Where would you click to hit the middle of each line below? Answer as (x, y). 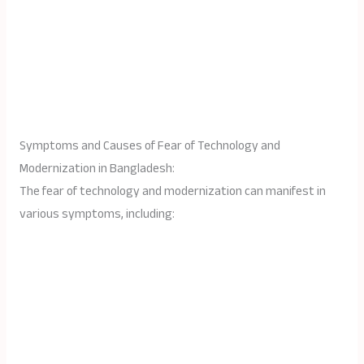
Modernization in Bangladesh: (97, 169)
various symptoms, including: (97, 214)
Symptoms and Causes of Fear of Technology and (149, 146)
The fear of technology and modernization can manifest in (172, 192)
